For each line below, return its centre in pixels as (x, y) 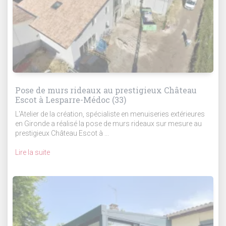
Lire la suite (33, 152)
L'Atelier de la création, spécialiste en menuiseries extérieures (110, 114)
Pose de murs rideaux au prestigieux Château (106, 90)
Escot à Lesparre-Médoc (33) (71, 99)
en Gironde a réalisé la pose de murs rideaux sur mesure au (108, 123)
